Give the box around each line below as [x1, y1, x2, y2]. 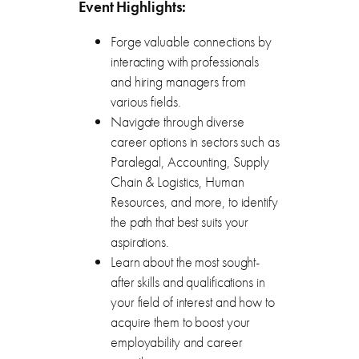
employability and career [111, 333, 243, 353]
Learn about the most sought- [111, 252, 260, 272]
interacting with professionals [111, 52, 259, 72]
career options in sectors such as [111, 132, 280, 152]
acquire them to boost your [111, 313, 251, 333]
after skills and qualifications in [111, 272, 265, 292]
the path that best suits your [111, 212, 249, 232]
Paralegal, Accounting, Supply [111, 152, 270, 172]
